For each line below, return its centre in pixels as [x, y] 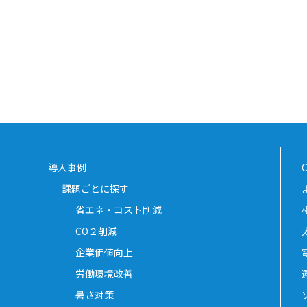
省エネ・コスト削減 [119, 209]
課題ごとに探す [95, 188]
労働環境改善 [104, 273]
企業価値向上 [104, 252]
